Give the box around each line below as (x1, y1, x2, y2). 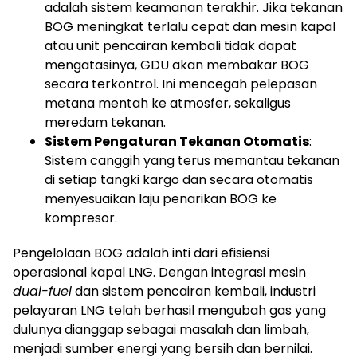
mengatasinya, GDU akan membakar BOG (45, 56, 309, 75)
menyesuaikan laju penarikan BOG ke (45, 190, 277, 209)
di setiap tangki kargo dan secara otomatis (45, 171, 313, 190)
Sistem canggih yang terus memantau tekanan (45, 151, 339, 171)
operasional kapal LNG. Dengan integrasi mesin (13, 263, 306, 282)
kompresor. (45, 209, 117, 228)
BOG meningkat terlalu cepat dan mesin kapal (45, 18, 335, 37)
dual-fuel (13, 282, 72, 301)
